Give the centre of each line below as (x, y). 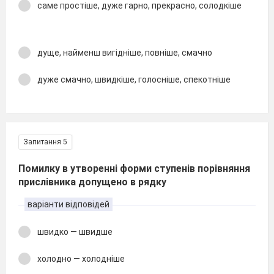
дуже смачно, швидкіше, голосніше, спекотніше (140, 80)
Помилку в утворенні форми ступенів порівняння (134, 168)
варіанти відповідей (68, 204)
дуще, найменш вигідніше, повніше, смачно (125, 52)
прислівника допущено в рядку (92, 182)
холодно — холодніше (81, 259)
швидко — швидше (75, 231)
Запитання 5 (45, 142)
